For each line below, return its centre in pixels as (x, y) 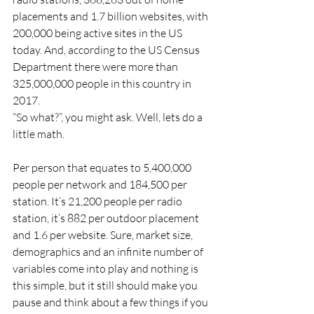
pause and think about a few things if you (111, 302)
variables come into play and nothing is (107, 269)
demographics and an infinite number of (109, 252)
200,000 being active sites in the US (98, 33)
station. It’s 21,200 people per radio (98, 202)
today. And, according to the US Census (107, 50)
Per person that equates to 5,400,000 (103, 168)
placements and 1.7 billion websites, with (111, 16)
